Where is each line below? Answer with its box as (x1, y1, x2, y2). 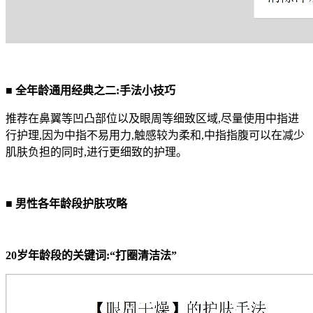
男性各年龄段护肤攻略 (15, 198, 127, 210)
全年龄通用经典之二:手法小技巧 (15, 85, 175, 97)
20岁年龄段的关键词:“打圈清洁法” (6, 249, 177, 262)
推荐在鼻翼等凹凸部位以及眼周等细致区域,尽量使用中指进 (6, 112, 299, 125)
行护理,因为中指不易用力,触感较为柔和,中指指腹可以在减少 (6, 129, 305, 142)
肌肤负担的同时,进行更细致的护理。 (6, 146, 187, 159)
